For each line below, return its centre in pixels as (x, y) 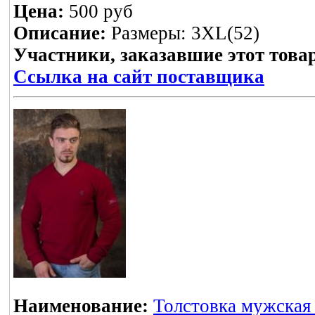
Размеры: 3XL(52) (183, 33)
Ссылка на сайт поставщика (139, 77)
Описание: (60, 33)
